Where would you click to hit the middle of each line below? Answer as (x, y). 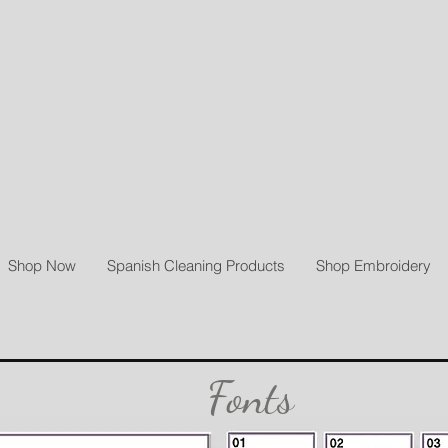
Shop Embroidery (373, 265)
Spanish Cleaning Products (195, 265)
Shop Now (41, 265)
